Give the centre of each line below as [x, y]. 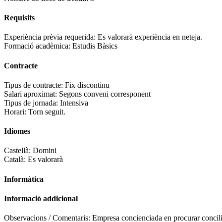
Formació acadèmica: [38, 46]
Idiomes [17, 131]
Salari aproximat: [31, 94]
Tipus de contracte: [34, 85]
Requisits [19, 18]
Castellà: [18, 151]
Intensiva [74, 103]
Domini [45, 151]
